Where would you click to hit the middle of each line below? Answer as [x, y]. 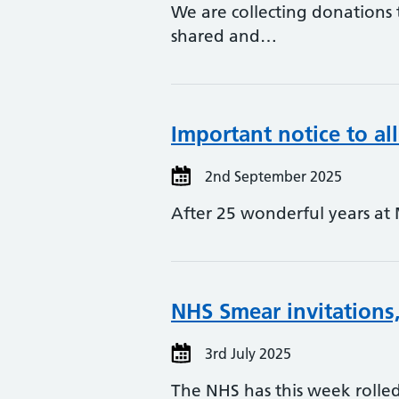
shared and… [224, 36]
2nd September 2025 [272, 176]
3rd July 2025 [246, 354]
